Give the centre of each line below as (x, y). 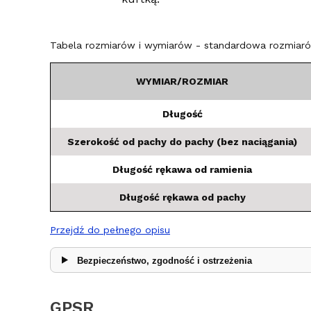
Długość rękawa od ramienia (182, 169)
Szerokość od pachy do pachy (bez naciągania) (182, 141)
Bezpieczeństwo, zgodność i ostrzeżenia (164, 260)
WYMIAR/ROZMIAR (182, 81)
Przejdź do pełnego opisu (110, 229)
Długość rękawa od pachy (182, 197)
